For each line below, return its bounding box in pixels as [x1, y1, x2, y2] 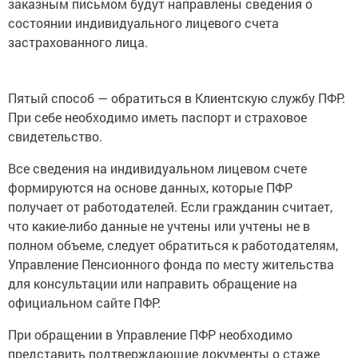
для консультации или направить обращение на [8, 275, 297, 292]
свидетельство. [8, 128, 102, 145]
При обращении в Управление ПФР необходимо [8, 326, 292, 344]
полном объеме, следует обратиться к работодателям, [8, 237, 338, 254]
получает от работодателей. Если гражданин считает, [8, 198, 332, 216]
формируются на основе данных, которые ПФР [8, 179, 292, 197]
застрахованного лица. [8, 34, 148, 51]
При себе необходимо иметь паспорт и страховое [8, 109, 307, 126]
